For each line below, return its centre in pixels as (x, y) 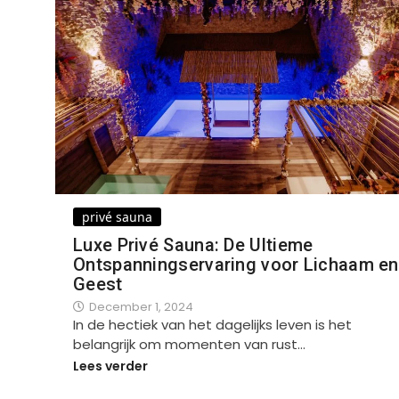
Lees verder (110, 366)
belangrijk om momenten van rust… (189, 344)
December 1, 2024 (141, 306)
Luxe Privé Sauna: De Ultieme (193, 244)
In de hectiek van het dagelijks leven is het (212, 324)
